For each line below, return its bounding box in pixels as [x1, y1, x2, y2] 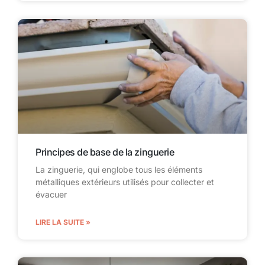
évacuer [35, 189, 67, 199]
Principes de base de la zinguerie [35, 146, 174, 158]
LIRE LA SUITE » [35, 217, 91, 227]
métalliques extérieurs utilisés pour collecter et [35, 176, 214, 187]
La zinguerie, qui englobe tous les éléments [35, 164, 202, 174]
